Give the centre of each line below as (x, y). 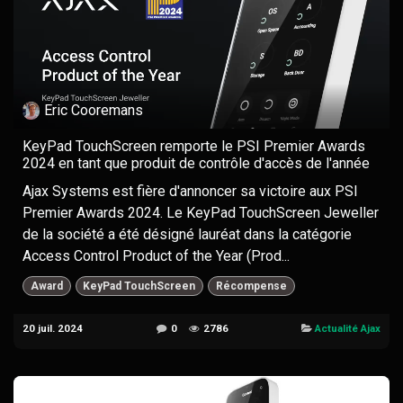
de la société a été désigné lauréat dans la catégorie (187, 234)
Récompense (251, 286)
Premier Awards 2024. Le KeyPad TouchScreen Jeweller (201, 212)
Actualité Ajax (348, 328)
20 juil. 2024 (53, 328)
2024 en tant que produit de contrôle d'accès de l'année (196, 163)
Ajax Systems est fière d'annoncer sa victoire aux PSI (190, 191)
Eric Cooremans (94, 110)
